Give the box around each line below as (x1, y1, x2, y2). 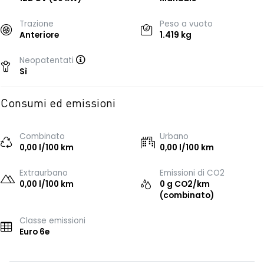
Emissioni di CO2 (160, 167, 225, 179)
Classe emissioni (19, 215, 85, 226)
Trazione (19, 18, 54, 29)
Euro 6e (19, 226, 49, 237)
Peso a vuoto (160, 18, 213, 29)
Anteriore (19, 29, 59, 41)
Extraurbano (19, 167, 68, 179)
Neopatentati (19, 55, 76, 66)
